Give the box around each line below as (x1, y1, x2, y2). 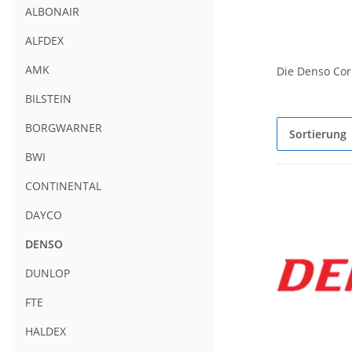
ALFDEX (25, 33, 64, 49)
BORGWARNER (25, 120, 102, 136)
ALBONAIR (25, 4, 79, 20)
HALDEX (25, 324, 66, 339)
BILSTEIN (25, 91, 71, 107)
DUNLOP (25, 266, 70, 281)
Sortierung (289, 126, 346, 142)
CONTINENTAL (25, 178, 101, 194)
